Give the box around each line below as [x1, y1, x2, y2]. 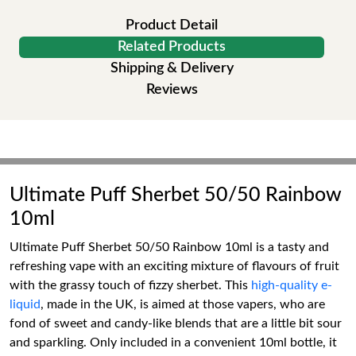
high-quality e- [251, 279, 332, 292]
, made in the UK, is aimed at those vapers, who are [41, 298, 325, 311]
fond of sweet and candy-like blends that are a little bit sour [10, 317, 342, 330]
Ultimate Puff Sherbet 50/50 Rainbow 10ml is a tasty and [10, 241, 329, 253]
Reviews [145, 83, 198, 97]
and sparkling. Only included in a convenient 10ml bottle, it [10, 336, 337, 349]
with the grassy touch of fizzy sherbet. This [10, 279, 251, 292]
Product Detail [126, 18, 218, 33]
